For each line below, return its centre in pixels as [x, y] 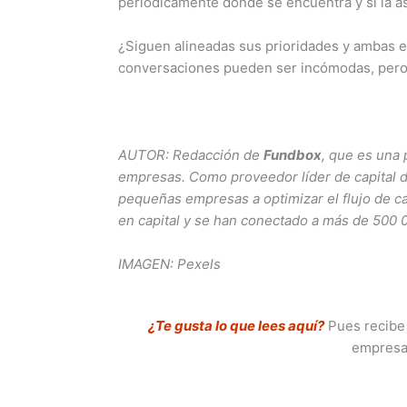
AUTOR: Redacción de [191, 154]
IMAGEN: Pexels [170, 263]
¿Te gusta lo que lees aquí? [236, 325]
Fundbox [293, 154]
